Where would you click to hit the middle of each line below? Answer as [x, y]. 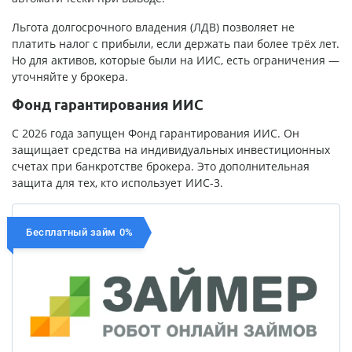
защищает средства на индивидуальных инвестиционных [171, 150]
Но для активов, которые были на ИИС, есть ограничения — [176, 60]
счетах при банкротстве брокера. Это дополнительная [161, 167]
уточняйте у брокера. [70, 77]
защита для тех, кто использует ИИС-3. [117, 183]
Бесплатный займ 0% [80, 233]
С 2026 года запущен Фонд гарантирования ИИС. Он [156, 134]
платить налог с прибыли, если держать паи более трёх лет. [176, 44]
